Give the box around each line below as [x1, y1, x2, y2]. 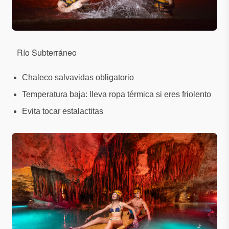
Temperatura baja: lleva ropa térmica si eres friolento [22, 89, 211, 99]
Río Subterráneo [17, 46, 77, 58]
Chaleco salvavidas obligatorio [22, 73, 134, 82]
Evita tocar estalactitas [22, 106, 103, 116]
